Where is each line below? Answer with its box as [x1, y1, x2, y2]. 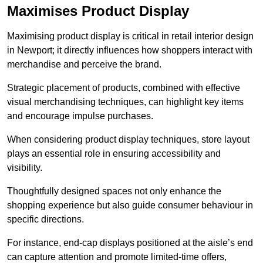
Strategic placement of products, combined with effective [7, 83, 240, 93]
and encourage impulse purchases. [7, 111, 153, 122]
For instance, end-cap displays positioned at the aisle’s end [7, 238, 253, 248]
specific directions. [7, 214, 84, 225]
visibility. [7, 163, 42, 173]
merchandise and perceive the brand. [7, 59, 161, 70]
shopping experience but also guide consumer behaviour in [7, 200, 253, 211]
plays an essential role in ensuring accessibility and [7, 149, 221, 159]
